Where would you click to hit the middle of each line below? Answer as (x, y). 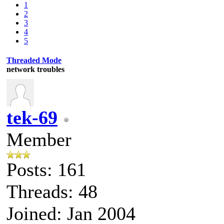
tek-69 (32, 117)
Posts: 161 (46, 169)
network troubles (35, 69)
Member (39, 139)
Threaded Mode (34, 60)
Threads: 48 (52, 191)
